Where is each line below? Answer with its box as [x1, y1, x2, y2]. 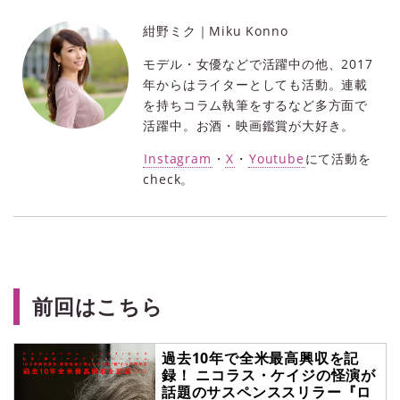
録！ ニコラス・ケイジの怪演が [162, 365, 377, 386]
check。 [143, 171, 195, 188]
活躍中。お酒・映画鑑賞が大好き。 [143, 117, 355, 135]
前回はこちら [32, 292, 163, 321]
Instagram [144, 150, 212, 168]
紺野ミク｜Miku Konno [143, 22, 288, 40]
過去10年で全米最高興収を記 [162, 348, 360, 369]
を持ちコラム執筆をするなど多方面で [143, 96, 368, 114]
